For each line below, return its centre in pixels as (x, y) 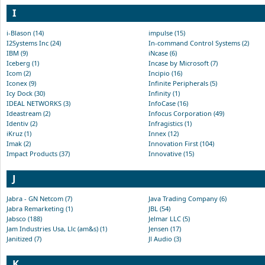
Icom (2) (19, 73)
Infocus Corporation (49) (186, 113)
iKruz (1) (19, 133)
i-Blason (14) (25, 33)
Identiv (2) (22, 123)
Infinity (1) (164, 93)
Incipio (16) (165, 73)
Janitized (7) (24, 238)
